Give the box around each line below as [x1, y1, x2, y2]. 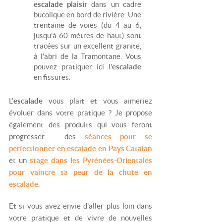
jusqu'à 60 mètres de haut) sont [33, 31, 141, 40]
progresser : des [8, 132, 85, 141]
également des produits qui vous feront [8, 120, 153, 129]
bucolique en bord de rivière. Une [33, 10, 141, 19]
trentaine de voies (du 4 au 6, [33, 20, 141, 29]
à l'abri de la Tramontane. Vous [33, 52, 141, 60]
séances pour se [84, 132, 153, 141]
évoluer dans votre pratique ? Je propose [8, 109, 153, 117]
